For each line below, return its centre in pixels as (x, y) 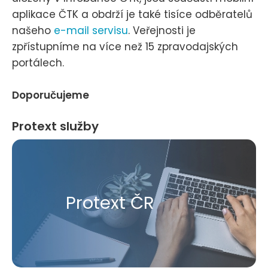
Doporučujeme (51, 95)
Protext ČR (110, 203)
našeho (33, 30)
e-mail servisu (91, 30)
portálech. (38, 63)
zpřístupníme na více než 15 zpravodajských (125, 46)
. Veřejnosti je (162, 30)
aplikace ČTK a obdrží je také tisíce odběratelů (132, 14)
